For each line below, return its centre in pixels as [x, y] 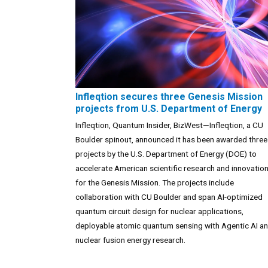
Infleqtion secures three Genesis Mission [169, 97]
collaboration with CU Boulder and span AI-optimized [169, 197]
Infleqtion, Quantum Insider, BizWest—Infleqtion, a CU [169, 125]
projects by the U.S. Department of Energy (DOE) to [166, 154]
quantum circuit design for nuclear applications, [159, 211]
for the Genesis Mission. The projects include [155, 183]
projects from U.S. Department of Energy [169, 109]
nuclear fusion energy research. [130, 240]
